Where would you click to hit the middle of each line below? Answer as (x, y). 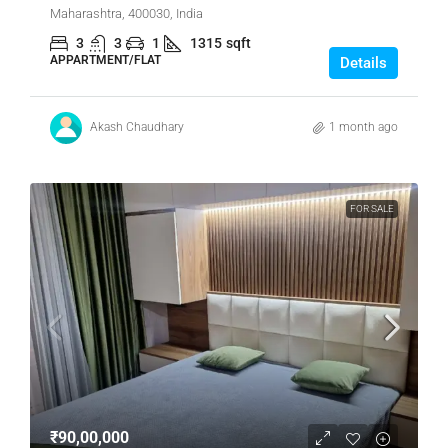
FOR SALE (372, 208)
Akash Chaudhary (137, 127)
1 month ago (363, 127)
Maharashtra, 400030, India (126, 13)
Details (363, 62)
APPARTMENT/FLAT (105, 59)
